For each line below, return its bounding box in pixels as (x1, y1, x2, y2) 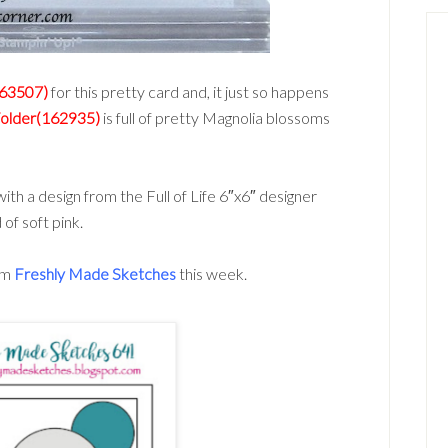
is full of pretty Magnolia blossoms (103, 108, 330, 127)
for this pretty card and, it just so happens (48, 82, 329, 101)
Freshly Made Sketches (14, 264, 176, 283)
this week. (176, 264, 247, 283)
